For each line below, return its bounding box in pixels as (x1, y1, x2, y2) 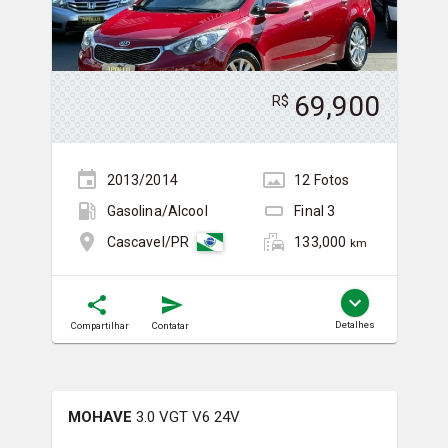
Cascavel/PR (106, 234, 190, 251)
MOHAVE (67, 407, 132, 426)
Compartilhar (70, 319, 129, 331)
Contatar (151, 319, 189, 331)
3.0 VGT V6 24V (135, 407, 240, 426)
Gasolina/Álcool (106, 203, 208, 220)
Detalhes (334, 318, 375, 330)
